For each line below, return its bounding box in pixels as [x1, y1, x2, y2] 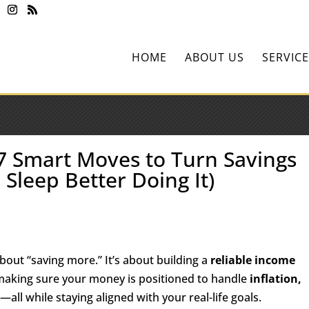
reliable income [210, 252, 296, 268]
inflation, [250, 271, 302, 286]
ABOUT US [184, 50, 244, 65]
